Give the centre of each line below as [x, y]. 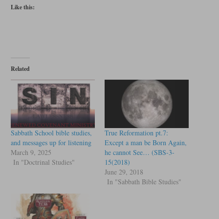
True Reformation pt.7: [136, 132]
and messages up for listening [51, 142]
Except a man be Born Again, [146, 142]
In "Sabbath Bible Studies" [144, 181]
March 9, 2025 [31, 152]
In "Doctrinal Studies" [44, 162]
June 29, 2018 [124, 172]
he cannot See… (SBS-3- [140, 152]
